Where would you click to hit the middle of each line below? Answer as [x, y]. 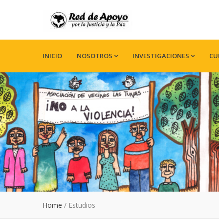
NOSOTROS [95, 56]
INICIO [52, 56]
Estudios [82, 205]
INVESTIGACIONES [161, 56]
